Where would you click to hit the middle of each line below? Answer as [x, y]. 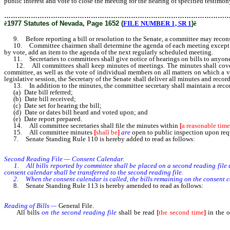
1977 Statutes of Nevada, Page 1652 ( [65, 24]
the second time [181, 213]
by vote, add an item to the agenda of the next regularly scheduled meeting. [109, 52]
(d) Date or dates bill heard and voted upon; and [76, 112]
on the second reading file [79, 213]
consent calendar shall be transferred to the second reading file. [94, 172]
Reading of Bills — [31, 206]
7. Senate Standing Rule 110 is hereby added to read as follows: [100, 139]
